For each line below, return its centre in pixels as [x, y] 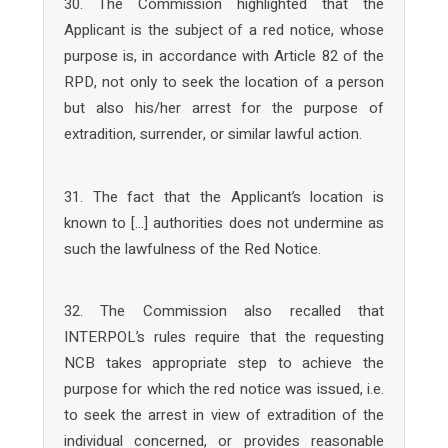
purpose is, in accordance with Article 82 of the [224, 56]
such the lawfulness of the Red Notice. [192, 248]
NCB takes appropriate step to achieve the [224, 363]
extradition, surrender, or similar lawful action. [212, 134]
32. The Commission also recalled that [224, 311]
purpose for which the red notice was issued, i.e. [224, 389]
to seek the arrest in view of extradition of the [224, 415]
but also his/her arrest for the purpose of [224, 108]
